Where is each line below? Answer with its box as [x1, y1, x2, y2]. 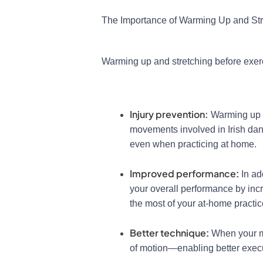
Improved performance [130, 167, 237, 180]
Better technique [130, 227, 207, 240]
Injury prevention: [130, 108, 209, 121]
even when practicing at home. [130, 139, 257, 150]
